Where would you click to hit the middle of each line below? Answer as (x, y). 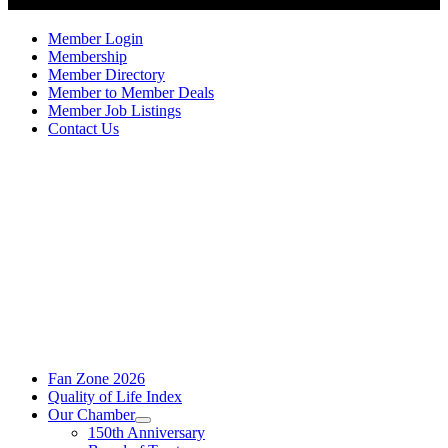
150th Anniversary (146, 432)
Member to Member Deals (131, 92)
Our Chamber (91, 414)
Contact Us (83, 128)
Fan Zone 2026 (96, 378)
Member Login (95, 38)
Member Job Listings (114, 110)
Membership (87, 56)
